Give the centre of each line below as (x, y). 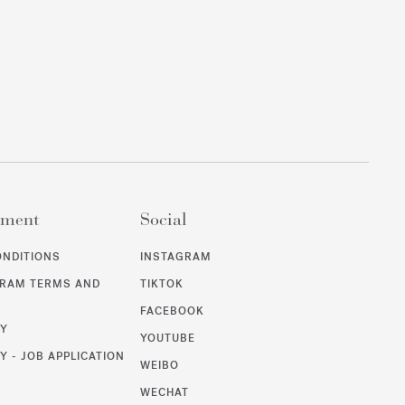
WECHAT (165, 392)
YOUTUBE (168, 338)
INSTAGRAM (176, 256)
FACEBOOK (173, 311)
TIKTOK (162, 283)
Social (164, 219)
